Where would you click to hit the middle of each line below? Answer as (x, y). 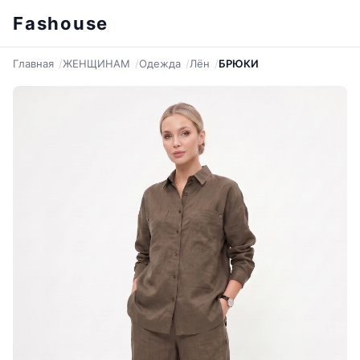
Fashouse (61, 23)
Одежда (160, 63)
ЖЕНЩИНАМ (96, 63)
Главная (33, 63)
